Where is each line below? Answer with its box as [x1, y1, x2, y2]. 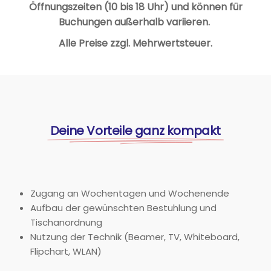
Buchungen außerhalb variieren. [59, 15, 212, 29]
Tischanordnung [30, 215, 102, 229]
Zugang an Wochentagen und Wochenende [30, 186, 229, 200]
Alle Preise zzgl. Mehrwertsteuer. [59, 36, 212, 50]
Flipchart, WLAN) [30, 244, 102, 258]
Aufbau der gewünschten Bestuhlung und [30, 201, 217, 214]
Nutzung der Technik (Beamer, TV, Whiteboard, [30, 230, 240, 243]
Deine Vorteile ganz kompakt [50, 122, 221, 139]
